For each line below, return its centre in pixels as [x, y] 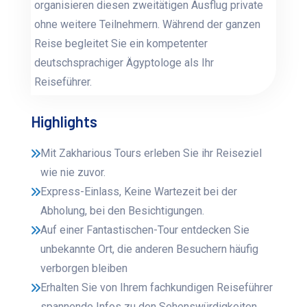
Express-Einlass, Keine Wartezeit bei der [139, 192]
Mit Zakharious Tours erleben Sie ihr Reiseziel [151, 153]
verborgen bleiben [84, 269]
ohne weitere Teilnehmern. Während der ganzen [148, 25]
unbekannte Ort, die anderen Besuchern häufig [150, 249]
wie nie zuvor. [73, 173]
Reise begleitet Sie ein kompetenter [121, 44]
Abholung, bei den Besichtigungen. [123, 211]
